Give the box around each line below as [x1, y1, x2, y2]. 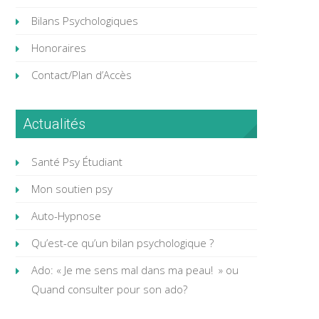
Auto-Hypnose [31, 208, 101, 223]
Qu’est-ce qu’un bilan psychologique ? [31, 235, 214, 250]
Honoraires [31, 40, 86, 55]
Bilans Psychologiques [31, 13, 138, 28]
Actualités [22, 115, 85, 132]
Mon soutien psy [31, 181, 113, 196]
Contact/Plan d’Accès [31, 67, 132, 82]
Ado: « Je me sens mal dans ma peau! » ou [31, 262, 239, 277]
